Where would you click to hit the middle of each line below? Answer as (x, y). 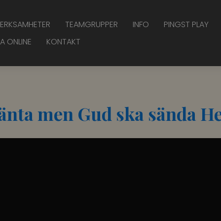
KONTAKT (63, 41)
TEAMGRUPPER (92, 24)
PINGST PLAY (186, 24)
